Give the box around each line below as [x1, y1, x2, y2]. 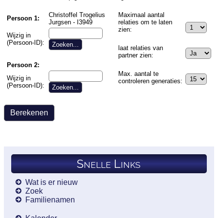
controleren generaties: [118, 77, 182, 85]
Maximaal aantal [118, 11, 164, 18]
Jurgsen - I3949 [49, 18, 92, 26]
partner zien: [118, 51, 155, 59]
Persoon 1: [7, 14, 39, 22]
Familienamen [25, 195, 75, 204]
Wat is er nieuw [25, 178, 78, 186]
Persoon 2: [7, 61, 39, 69]
